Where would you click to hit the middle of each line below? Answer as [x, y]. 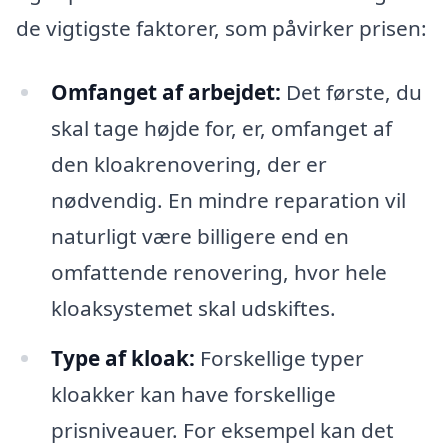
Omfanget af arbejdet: [165, 92]
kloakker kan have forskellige [193, 393]
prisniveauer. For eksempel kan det [222, 429]
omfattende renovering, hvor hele [218, 272]
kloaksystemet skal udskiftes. [193, 308]
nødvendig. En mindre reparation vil [228, 200]
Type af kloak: [122, 357]
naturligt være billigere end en [199, 236]
